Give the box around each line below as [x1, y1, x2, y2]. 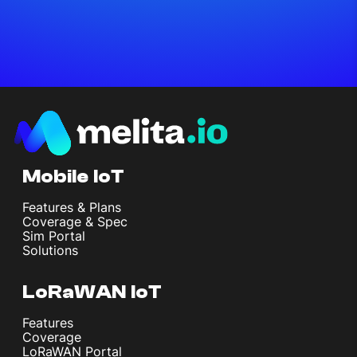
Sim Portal [22, 227, 85, 244]
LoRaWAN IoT [22, 280, 162, 303]
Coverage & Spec [22, 213, 127, 229]
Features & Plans [22, 198, 121, 215]
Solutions [22, 241, 78, 258]
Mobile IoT [22, 165, 124, 187]
